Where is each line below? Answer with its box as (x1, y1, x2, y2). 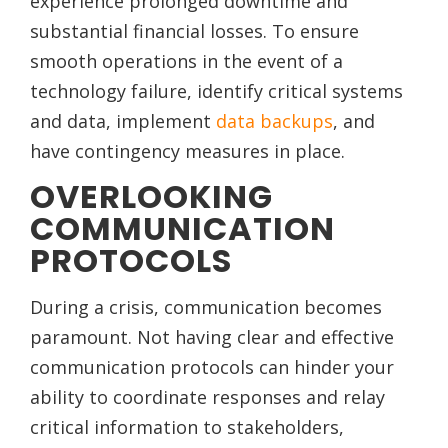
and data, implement (30, 108, 216, 133)
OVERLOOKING (30, 173, 273, 219)
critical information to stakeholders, (30, 415, 344, 440)
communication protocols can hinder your (30, 355, 394, 380)
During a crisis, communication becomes (30, 295, 382, 320)
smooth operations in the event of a (30, 48, 343, 73)
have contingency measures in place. (30, 138, 345, 163)
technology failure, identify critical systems (30, 78, 403, 103)
